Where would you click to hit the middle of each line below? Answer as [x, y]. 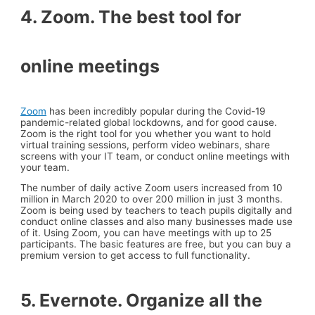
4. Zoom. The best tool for [131, 17]
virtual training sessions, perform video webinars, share [146, 144]
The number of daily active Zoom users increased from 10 [152, 188]
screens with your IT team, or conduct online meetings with [155, 156]
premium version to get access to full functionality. [137, 256]
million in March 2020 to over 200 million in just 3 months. [152, 199]
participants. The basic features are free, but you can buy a [156, 244]
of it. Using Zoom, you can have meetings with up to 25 [146, 233]
